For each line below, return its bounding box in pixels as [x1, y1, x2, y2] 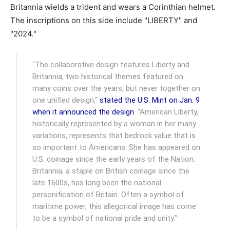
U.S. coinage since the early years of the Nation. [32, 154, 196, 164]
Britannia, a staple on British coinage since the [32, 166, 190, 176]
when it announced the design [32, 107, 135, 117]
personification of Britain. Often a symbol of [32, 189, 185, 199]
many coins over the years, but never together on [32, 83, 201, 93]
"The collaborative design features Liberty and [32, 60, 190, 69]
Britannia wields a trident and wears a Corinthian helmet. [10, 2, 216, 12]
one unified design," [32, 95, 100, 105]
